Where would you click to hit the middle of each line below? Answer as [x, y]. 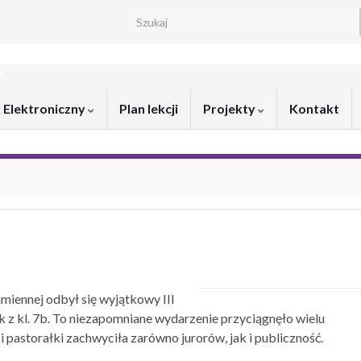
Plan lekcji [149, 108]
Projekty [230, 108]
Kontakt [314, 108]
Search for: [158, 17]
